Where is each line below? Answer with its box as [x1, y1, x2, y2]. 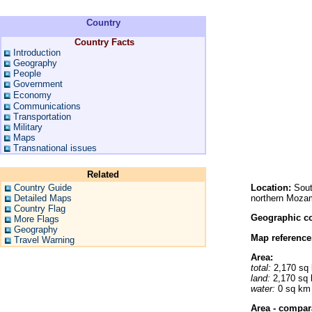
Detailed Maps [14, 193, 72, 203]
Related [87, 169, 119, 180]
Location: [251, 182, 291, 193]
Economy [13, 90, 52, 101]
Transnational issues [13, 143, 97, 154]
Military [13, 122, 42, 133]
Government [13, 79, 63, 90]
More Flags [14, 214, 59, 224]
